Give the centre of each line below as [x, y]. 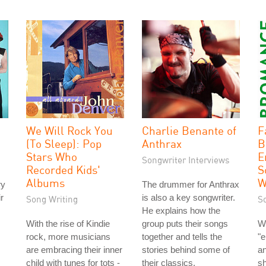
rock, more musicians [68, 237]
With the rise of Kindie [68, 224]
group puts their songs [185, 224]
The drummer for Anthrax [191, 184]
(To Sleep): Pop [64, 143]
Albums [45, 183]
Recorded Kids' [63, 170]
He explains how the [181, 210]
